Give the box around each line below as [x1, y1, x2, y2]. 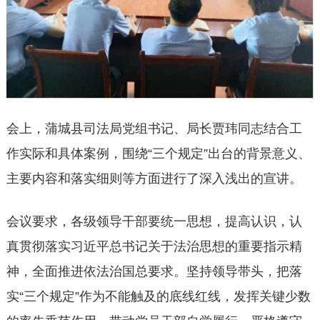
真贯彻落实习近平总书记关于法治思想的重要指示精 [6, 239, 302, 254]
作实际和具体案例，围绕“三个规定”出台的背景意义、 [6, 146, 311, 161]
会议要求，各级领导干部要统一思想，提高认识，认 [6, 214, 302, 229]
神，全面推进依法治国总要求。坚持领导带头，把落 [6, 264, 302, 279]
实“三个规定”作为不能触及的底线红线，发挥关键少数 [6, 289, 311, 304]
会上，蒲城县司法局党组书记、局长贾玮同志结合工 [6, 121, 302, 136]
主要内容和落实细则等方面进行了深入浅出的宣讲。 [6, 171, 302, 186]
